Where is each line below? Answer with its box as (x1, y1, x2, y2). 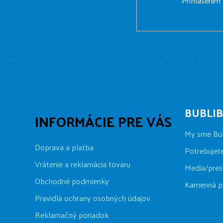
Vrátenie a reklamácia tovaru (35, 156, 130, 171)
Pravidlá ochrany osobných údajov (35, 190, 150, 205)
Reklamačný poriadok (35, 207, 109, 222)
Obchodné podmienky (35, 173, 109, 188)
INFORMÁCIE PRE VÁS (35, 108, 172, 134)
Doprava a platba (35, 139, 94, 154)
